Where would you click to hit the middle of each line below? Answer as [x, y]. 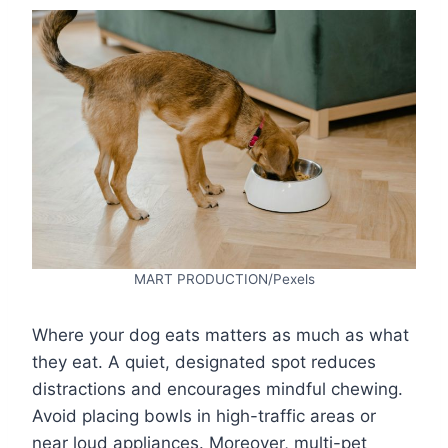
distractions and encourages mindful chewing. [217, 388]
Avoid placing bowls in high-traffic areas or [204, 415]
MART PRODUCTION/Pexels [224, 278]
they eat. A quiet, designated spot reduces [204, 361]
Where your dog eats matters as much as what [220, 334]
